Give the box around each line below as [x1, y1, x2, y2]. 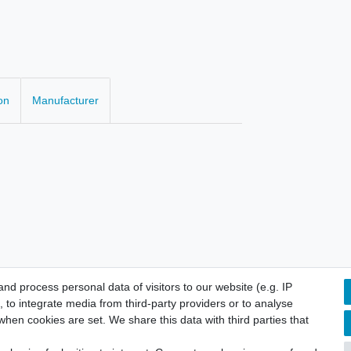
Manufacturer [32, 94, 99, 107]
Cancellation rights [168, 335, 259, 348]
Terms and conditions [40, 335, 146, 348]
